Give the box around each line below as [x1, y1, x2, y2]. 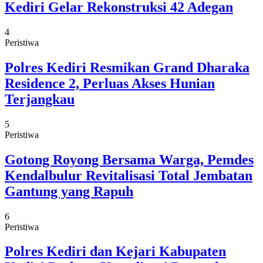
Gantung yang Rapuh [5, 183, 133, 199]
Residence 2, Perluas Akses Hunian [5, 75, 215, 91]
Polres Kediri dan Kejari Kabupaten [5, 244, 226, 259]
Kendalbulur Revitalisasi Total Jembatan [5, 167, 252, 183]
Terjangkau [5, 91, 75, 107]
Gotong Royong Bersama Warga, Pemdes [5, 151, 254, 167]
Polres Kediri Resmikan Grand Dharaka [5, 59, 249, 75]
